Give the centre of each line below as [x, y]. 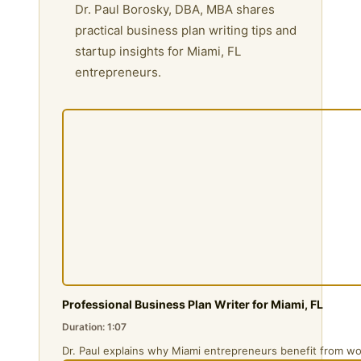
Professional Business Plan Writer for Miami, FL [193, 304]
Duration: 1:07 [94, 326]
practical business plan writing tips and [186, 30]
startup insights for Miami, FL [158, 51]
